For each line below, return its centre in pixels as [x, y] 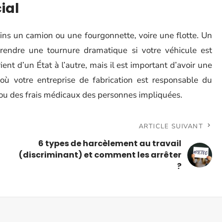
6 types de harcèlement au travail [110, 143]
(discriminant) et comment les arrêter [100, 155]
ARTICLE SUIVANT [171, 126]
